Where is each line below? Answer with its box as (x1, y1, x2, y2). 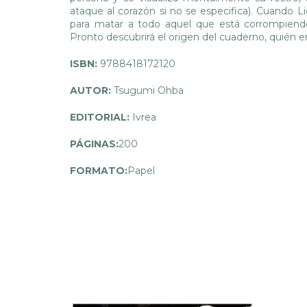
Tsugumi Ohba (111, 84, 184, 97)
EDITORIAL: (70, 111, 130, 124)
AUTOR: (70, 84, 111, 97)
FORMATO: (70, 164, 127, 177)
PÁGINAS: (70, 138, 119, 151)
